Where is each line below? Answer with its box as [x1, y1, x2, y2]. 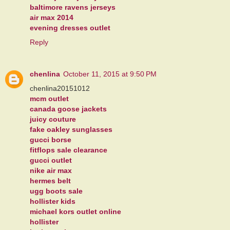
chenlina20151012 [30, 84, 90, 93]
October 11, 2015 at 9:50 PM [63, 70, 157, 79]
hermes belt [30, 177, 71, 185]
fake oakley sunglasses [30, 125, 112, 134]
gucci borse [30, 136, 71, 144]
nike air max [30, 166, 72, 175]
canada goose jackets [30, 105, 107, 113]
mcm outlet [30, 94, 69, 103]
